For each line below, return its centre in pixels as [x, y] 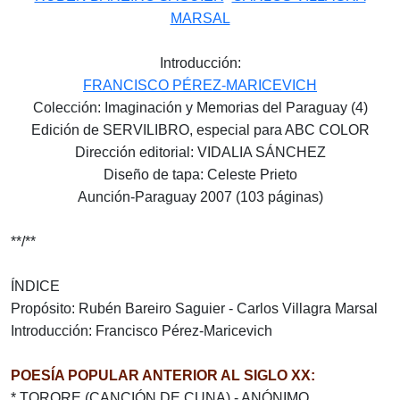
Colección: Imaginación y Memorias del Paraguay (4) [200, 108]
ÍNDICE [35, 287]
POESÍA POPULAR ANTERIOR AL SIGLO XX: [163, 376]
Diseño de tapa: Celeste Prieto [200, 175]
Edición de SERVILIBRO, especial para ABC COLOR [200, 130]
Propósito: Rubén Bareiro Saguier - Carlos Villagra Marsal [194, 309]
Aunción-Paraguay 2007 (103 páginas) [200, 197]
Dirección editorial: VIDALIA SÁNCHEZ [200, 153]
